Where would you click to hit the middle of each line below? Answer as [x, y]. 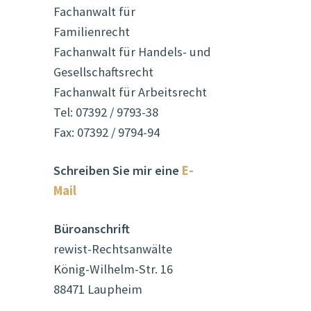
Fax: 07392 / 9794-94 [106, 132]
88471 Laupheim [98, 289]
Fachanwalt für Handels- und [132, 51]
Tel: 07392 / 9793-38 [106, 112]
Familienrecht [91, 31]
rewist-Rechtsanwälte [112, 249]
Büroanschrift [91, 229]
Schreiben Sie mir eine [117, 170]
